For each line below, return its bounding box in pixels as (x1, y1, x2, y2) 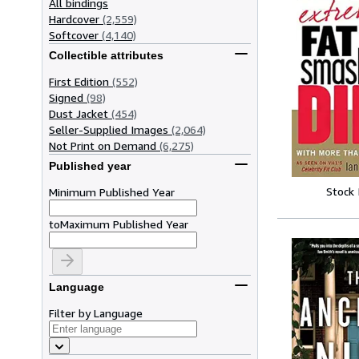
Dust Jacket (49, 106, 108, 120)
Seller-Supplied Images (49, 122, 168, 136)
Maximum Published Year (60, 216, 188, 231)
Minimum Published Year (49, 184, 175, 199)
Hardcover (49, 11, 99, 26)
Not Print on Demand (49, 138, 156, 152)
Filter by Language (49, 305, 143, 320)
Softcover (49, 27, 99, 42)
